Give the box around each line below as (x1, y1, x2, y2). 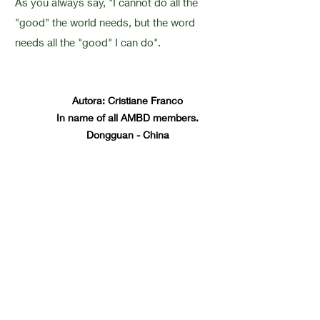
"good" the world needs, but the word (14, 16, 195, 29)
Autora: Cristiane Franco (72, 94, 184, 106)
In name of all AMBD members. (56, 111, 199, 124)
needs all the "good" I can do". (14, 36, 161, 49)
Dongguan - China (86, 129, 169, 141)
